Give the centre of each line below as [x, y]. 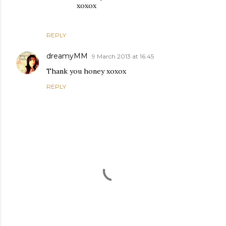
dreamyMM [67, 56]
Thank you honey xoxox [86, 71]
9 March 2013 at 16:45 [123, 56]
